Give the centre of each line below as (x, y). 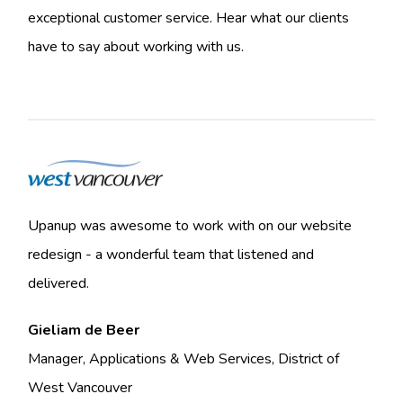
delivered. (59, 283)
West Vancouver (81, 387)
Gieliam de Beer (84, 330)
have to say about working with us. (136, 47)
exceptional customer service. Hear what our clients (189, 18)
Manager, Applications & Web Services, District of (184, 358)
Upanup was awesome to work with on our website (190, 225)
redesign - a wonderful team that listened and (171, 254)
